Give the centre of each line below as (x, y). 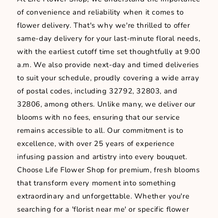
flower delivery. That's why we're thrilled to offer (104, 26)
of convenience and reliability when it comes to (100, 12)
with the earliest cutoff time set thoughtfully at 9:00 (109, 52)
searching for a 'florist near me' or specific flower (103, 209)
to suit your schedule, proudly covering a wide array (108, 78)
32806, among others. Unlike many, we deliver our (106, 104)
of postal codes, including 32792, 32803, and (97, 91)
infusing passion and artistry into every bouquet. (102, 157)
